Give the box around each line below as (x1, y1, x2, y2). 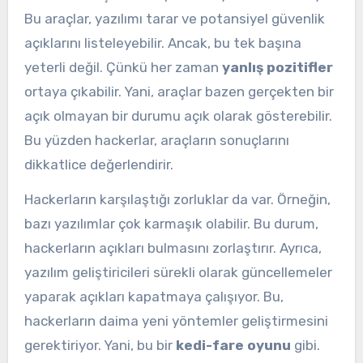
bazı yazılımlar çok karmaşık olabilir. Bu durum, (23, 215, 318, 232)
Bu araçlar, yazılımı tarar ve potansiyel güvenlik (23, 10, 325, 27)
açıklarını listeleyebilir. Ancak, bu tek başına (23, 34, 301, 51)
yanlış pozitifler (221, 58, 333, 75)
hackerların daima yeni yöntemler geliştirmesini (23, 312, 328, 329)
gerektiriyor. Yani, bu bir (23, 336, 176, 353)
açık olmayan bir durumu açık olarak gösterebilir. (23, 107, 332, 124)
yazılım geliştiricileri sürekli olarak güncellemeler (23, 263, 332, 280)
